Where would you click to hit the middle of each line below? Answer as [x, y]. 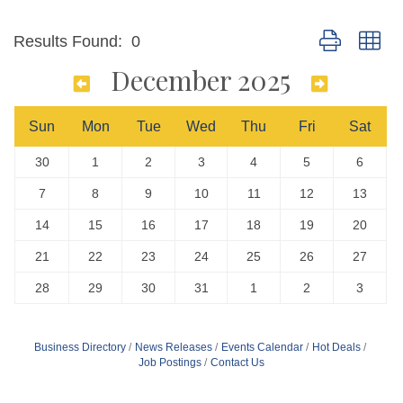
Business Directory [80, 347]
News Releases [173, 347]
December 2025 [200, 80]
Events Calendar [262, 347]
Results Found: [68, 41]
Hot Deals [336, 347]
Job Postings [170, 362]
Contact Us [237, 362]
